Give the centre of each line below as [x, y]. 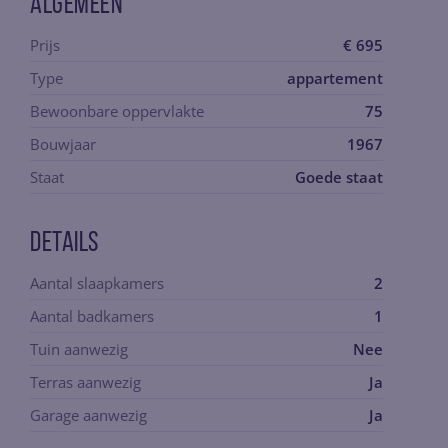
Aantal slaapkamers [97, 283]
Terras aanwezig [85, 382]
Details [64, 244]
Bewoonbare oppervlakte [117, 111]
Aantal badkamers [92, 316]
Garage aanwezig [88, 415]
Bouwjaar [63, 144]
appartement [335, 78]
